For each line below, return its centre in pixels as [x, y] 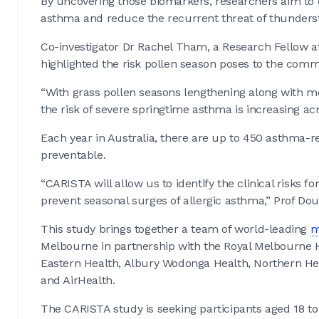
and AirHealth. [78, 281]
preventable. [73, 155]
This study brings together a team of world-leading [176, 229]
